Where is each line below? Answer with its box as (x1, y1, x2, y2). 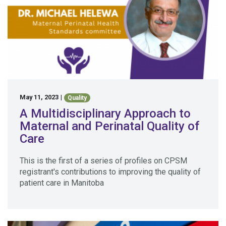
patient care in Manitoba (20, 178, 104, 188)
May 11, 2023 (20, 93, 59, 101)
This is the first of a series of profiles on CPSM (20, 155, 187, 165)
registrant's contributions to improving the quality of (20, 166, 201, 177)
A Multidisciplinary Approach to (20, 106, 191, 121)
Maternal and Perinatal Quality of (20, 119, 199, 133)
